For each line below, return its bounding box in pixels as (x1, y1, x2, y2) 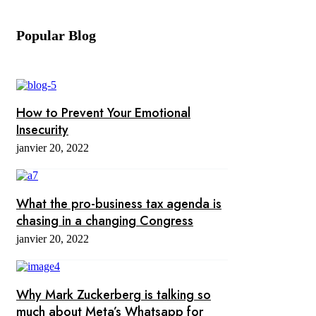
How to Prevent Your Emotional (16, 104, 190, 123)
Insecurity (16, 121, 68, 140)
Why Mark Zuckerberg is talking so (16, 285, 211, 304)
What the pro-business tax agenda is (16, 195, 221, 214)
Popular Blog (16, 27, 96, 43)
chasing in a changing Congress (16, 212, 193, 231)
